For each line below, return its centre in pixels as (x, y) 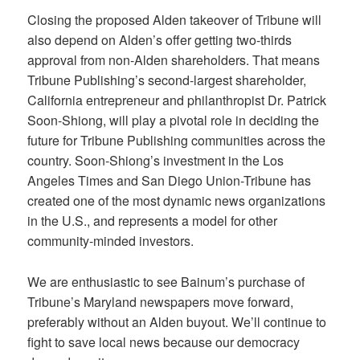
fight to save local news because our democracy (164, 342)
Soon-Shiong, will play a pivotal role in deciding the (174, 121)
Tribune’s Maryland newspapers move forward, (161, 301)
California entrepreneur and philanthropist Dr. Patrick (177, 100)
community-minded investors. (112, 241)
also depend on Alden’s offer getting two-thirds (160, 40)
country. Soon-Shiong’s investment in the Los (156, 161)
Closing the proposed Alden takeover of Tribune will (175, 20)
